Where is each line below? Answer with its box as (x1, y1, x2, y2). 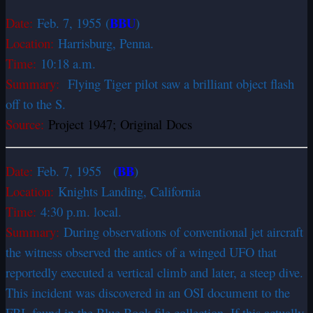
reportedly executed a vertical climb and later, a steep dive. (6, 263, 303, 281)
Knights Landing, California (58, 182, 201, 200)
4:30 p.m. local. (41, 202, 122, 220)
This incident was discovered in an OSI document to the (6, 283, 290, 301)
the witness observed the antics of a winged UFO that (6, 242, 277, 261)
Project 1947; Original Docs (48, 115, 192, 133)
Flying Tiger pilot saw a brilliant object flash (64, 74, 294, 92)
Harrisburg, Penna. (58, 34, 154, 52)
